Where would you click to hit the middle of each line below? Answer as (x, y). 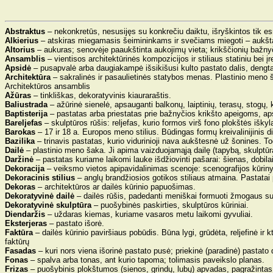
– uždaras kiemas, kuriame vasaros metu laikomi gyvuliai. (149, 214)
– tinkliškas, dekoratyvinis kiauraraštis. (102, 95)
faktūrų (17, 242)
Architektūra (28, 77)
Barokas (20, 132)
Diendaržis (25, 214)
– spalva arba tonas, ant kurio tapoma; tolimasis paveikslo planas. (146, 260)
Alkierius (22, 41)
